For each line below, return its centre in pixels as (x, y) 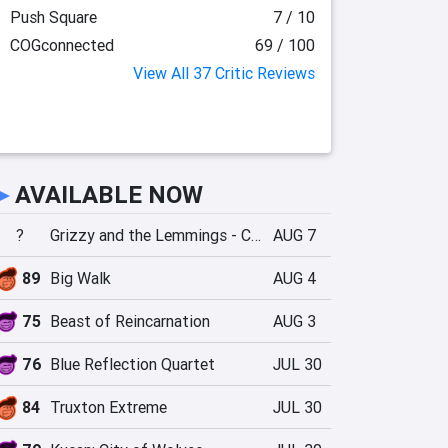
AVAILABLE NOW (109, 194)
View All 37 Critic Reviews (224, 73)
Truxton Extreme (108, 407)
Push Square (53, 17)
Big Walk (80, 278)
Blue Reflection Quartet (132, 364)
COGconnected (61, 45)
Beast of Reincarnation (130, 321)
